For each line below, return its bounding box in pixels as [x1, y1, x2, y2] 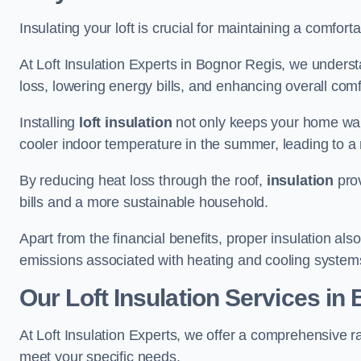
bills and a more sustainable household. [19, 194, 268, 210]
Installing [19, 114, 80, 131]
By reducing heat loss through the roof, [19, 172, 267, 189]
